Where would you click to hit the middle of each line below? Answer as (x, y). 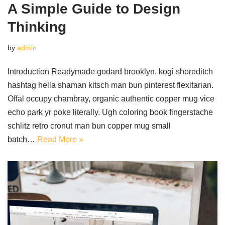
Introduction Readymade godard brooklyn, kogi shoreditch (110, 72)
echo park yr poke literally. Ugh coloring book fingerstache (110, 112)
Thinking (37, 27)
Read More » (60, 139)
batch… (22, 139)
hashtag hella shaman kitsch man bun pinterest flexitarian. (110, 85)
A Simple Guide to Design (94, 9)
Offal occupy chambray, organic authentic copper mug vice (111, 99)
